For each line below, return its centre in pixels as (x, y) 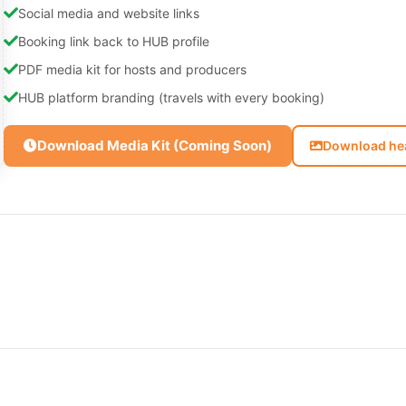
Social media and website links (109, 13)
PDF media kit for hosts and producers (132, 69)
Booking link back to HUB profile (114, 41)
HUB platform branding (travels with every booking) (171, 97)
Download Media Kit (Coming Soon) (155, 145)
